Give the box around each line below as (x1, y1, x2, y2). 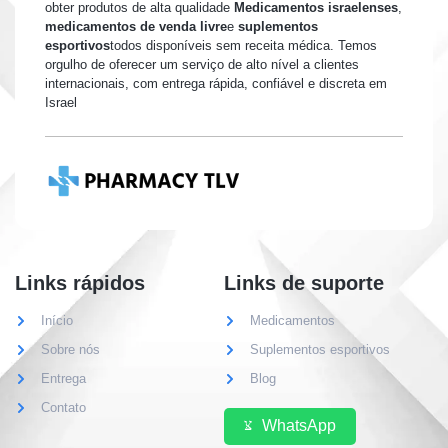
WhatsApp (262, 417, 336, 435)
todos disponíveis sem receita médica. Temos (110, 38, 377, 53)
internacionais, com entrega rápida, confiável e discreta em (45, 76, 387, 91)
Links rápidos (15, 272, 145, 295)
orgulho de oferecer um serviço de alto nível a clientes (45, 57, 359, 72)
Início (41, 313, 73, 329)
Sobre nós (41, 342, 100, 358)
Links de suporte (224, 272, 384, 295)
